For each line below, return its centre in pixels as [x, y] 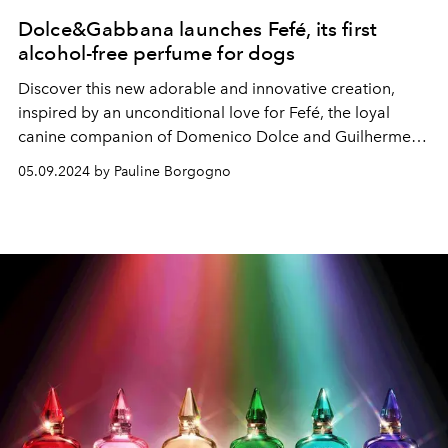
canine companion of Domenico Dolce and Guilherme [214, 136]
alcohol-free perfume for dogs [157, 53]
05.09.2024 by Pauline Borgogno [124, 171]
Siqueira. [50, 160]
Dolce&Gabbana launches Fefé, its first [198, 29]
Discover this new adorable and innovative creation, [206, 88]
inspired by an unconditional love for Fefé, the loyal [204, 112]
